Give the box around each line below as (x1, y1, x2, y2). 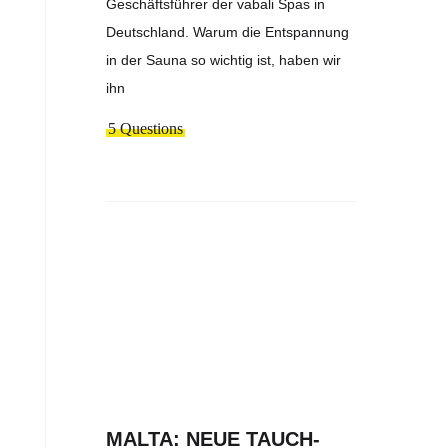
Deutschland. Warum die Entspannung (106, 24, 350, 41)
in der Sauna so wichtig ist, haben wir (106, 52, 342, 69)
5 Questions (108, 120, 184, 138)
